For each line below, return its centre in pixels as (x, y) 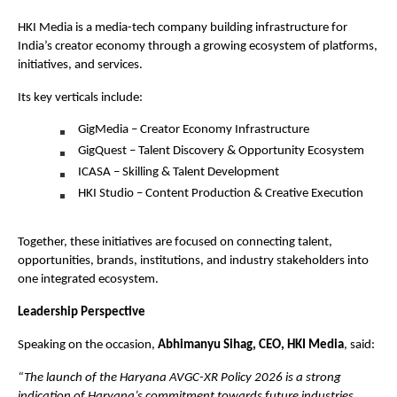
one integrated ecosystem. (88, 280)
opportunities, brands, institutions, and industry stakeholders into (193, 261)
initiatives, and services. (80, 65)
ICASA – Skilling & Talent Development (179, 172)
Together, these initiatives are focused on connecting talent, (175, 242)
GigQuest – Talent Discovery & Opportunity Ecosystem (221, 151)
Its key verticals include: (80, 98)
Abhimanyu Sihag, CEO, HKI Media (251, 345)
